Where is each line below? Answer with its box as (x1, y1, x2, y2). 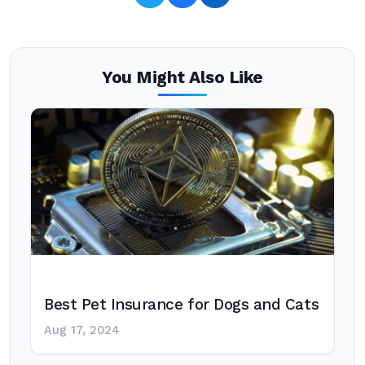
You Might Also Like (102, 68, 263, 87)
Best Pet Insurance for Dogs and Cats (44, 296, 319, 314)
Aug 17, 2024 (44, 323, 120, 337)
